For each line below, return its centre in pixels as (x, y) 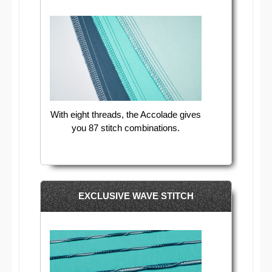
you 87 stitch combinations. (125, 127)
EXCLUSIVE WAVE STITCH (136, 196)
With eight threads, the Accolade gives (125, 114)
